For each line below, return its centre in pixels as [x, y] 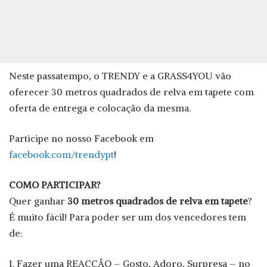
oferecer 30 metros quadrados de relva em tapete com [131, 91]
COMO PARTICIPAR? [55, 184]
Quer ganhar [38, 201]
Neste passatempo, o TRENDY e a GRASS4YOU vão [120, 75]
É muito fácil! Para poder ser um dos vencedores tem [128, 217]
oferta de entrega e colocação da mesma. [100, 108]
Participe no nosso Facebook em [81, 138]
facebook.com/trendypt [61, 154]
